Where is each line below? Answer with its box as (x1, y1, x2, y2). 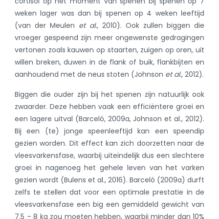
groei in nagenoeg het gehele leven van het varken (15, 163, 204, 173)
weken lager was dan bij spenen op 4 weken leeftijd (15, 8, 204, 19)
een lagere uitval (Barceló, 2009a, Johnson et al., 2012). (15, 114, 204, 124)
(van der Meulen (15, 21, 75, 31)
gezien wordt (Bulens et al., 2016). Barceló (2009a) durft (15, 175, 204, 185)
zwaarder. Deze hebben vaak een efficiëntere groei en (15, 102, 204, 112)
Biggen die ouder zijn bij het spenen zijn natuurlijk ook (15, 89, 204, 100)
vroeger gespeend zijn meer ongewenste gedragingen (15, 33, 204, 43)
